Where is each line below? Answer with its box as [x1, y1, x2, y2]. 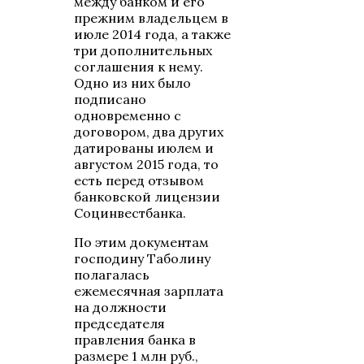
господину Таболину [74, 250, 211, 267]
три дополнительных [74, 42, 213, 59]
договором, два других [74, 123, 224, 141]
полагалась [74, 266, 150, 284]
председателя [74, 315, 166, 332]
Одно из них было [74, 75, 192, 92]
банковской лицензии [74, 188, 221, 206]
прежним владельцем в [74, 10, 229, 27]
